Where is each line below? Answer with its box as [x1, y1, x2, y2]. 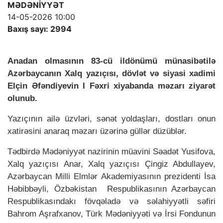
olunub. [7, 93, 37, 103]
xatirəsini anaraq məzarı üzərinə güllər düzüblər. [7, 125, 187, 136]
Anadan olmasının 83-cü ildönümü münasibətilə [7, 55, 216, 66]
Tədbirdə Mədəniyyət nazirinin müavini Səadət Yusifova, [7, 146, 216, 156]
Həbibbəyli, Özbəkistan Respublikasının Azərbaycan [7, 183, 216, 194]
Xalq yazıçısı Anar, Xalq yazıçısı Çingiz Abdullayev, [7, 158, 216, 169]
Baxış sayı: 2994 [7, 23, 72, 34]
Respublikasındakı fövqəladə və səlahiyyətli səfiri [7, 196, 216, 206]
